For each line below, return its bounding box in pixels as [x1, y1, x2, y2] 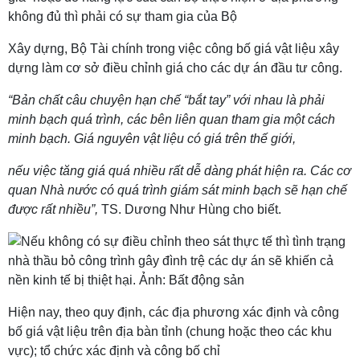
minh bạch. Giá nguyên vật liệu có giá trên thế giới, [8, 132, 296, 145]
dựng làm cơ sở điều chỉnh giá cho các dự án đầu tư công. [8, 61, 342, 75]
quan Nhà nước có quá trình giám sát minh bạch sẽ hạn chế [8, 183, 347, 197]
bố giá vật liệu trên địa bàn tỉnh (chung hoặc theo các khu [8, 325, 332, 338]
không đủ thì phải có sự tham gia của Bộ [8, 10, 237, 23]
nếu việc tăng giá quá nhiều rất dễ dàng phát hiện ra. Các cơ [8, 164, 351, 178]
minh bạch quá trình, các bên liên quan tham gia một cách [8, 112, 335, 126]
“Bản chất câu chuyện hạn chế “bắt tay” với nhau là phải [8, 93, 325, 107]
